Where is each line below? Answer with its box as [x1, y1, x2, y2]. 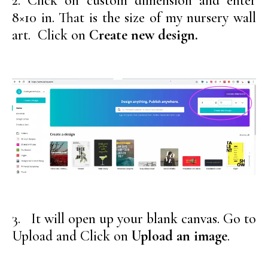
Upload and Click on [12, 227, 132, 245]
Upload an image [132, 227, 227, 245]
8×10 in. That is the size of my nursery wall [12, 8, 256, 26]
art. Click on [12, 26, 89, 44]
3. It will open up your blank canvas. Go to [12, 210, 256, 228]
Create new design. [89, 26, 198, 44]
